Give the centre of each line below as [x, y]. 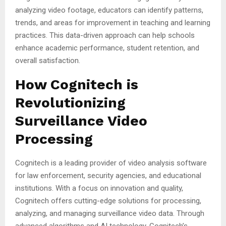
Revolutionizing [70, 102]
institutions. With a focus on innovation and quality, [99, 188]
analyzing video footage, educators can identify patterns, [109, 10]
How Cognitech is [77, 84]
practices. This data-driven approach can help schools [105, 35]
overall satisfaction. [48, 60]
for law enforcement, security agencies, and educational [108, 175]
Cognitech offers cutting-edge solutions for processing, [108, 201]
